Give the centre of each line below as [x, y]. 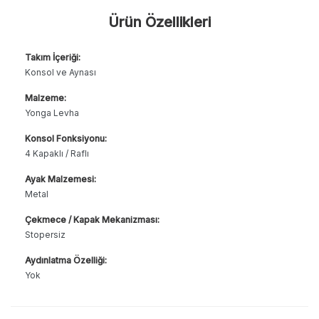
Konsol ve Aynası [61, 72]
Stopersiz [45, 234]
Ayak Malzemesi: [61, 179]
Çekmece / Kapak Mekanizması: [92, 219]
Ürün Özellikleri [159, 22]
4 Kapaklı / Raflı [57, 153]
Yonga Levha [52, 113]
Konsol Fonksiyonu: [66, 138]
